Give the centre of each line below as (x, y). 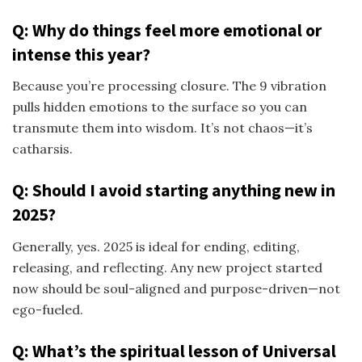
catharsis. (42, 149)
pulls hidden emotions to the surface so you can (160, 107)
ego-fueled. (48, 310)
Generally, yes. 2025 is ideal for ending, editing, (156, 247)
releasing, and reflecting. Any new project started (167, 268)
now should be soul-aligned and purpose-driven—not (176, 289)
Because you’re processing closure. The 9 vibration (169, 86)
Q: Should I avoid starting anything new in (174, 191)
